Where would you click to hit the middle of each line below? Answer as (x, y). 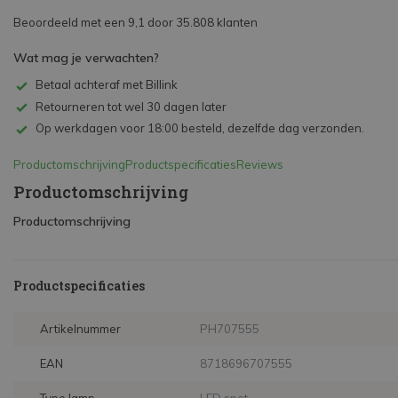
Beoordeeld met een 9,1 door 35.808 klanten (135, 22)
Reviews (260, 165)
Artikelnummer (80, 329)
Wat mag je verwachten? (86, 58)
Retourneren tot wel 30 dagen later (131, 106)
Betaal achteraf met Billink (107, 84)
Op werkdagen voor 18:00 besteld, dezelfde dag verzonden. (200, 128)
